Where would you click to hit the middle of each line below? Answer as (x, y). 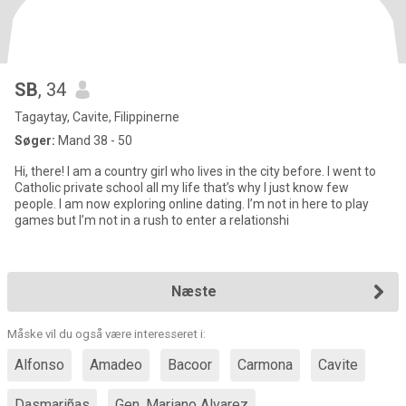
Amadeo (116, 365)
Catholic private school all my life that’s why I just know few (182, 188)
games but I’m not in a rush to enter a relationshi (152, 220)
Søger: (35, 140)
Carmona (265, 365)
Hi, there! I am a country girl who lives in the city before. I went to (195, 171)
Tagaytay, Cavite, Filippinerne (97, 117)
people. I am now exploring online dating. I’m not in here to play (192, 204)
